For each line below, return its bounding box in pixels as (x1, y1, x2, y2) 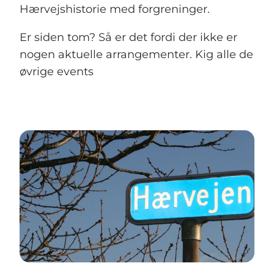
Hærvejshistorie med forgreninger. (20, 2, 213, 17)
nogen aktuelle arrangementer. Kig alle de (20, 48, 253, 62)
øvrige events (20, 65, 94, 79)
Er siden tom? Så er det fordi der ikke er (20, 31, 237, 45)
